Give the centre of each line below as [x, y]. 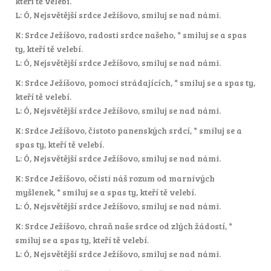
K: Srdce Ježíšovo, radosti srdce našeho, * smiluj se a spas [131, 34]
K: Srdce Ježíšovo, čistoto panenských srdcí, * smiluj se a [129, 130]
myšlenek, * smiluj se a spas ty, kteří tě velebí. [106, 192]
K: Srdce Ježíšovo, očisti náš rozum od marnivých [115, 178]
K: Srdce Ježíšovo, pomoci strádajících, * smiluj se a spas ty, [135, 82]
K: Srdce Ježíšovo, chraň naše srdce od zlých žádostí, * [124, 226]
